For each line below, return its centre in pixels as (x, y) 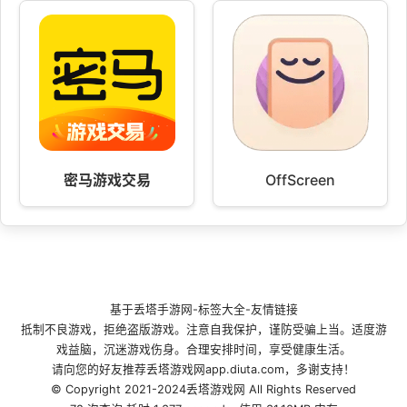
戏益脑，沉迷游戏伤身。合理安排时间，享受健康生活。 (203, 350)
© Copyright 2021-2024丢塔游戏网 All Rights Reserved (203, 390)
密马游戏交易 (107, 180)
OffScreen (300, 180)
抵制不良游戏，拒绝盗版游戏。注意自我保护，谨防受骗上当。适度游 (203, 330)
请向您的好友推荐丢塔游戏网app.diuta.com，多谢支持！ (203, 370)
